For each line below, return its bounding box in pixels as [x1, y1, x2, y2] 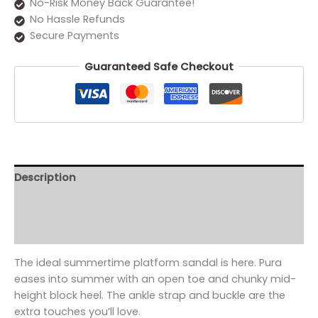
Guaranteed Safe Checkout [84, 59, 234, 74]
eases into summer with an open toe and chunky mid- [14, 271, 296, 286]
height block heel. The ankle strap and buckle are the [14, 287, 285, 302]
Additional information [14, 197, 139, 212]
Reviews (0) [14, 224, 77, 238]
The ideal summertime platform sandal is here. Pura [14, 255, 282, 270]
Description [14, 170, 76, 185]
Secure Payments [29, 28, 119, 43]
